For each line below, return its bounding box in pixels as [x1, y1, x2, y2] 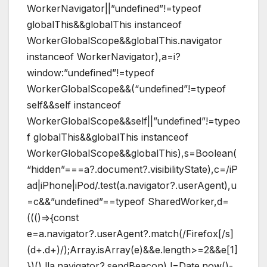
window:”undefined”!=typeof [27, 66, 154, 79]
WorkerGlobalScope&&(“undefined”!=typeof [27, 82, 226, 95]
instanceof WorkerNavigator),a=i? [27, 50, 181, 63]
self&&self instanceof [27, 98, 121, 111]
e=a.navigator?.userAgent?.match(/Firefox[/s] [27, 227, 234, 240]
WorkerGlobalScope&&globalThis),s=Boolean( [27, 147, 237, 159]
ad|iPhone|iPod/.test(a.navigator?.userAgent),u [27, 179, 237, 191]
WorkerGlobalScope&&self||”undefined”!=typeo [27, 114, 240, 127]
